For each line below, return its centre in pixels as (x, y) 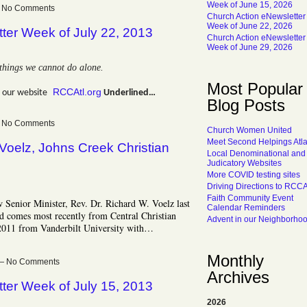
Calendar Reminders (246, 208)
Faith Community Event (250, 198)
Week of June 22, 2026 (250, 26)
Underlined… (128, 93)
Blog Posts (246, 105)
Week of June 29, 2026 (250, 47)
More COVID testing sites (254, 175)
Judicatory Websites (244, 163)
